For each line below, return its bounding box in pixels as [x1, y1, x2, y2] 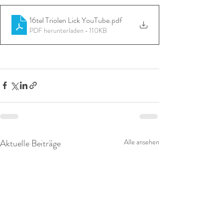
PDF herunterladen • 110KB [29, 25, 107, 36]
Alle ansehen [124, 136, 159, 147]
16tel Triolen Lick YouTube [29, 14, 110, 26]
